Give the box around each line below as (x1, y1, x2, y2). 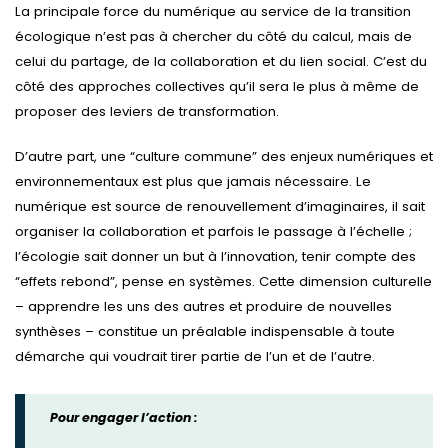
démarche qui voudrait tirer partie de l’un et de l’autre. (15, 346, 375, 366)
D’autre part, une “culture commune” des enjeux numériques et (15, 146, 433, 166)
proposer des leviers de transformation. (15, 102, 279, 122)
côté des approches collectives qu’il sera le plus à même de (15, 77, 419, 97)
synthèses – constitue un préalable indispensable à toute (15, 321, 395, 341)
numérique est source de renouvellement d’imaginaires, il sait (15, 196, 425, 216)
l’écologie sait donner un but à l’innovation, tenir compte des (15, 246, 416, 266)
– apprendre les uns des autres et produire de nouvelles (15, 296, 392, 316)
